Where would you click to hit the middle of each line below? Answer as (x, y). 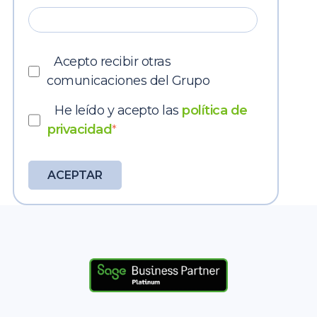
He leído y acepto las (119, 110)
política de (215, 110)
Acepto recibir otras (113, 61)
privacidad (80, 129)
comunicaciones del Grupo (128, 80)
